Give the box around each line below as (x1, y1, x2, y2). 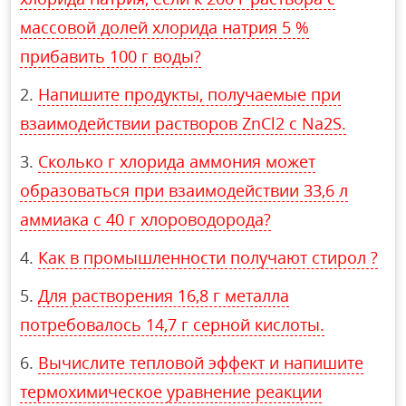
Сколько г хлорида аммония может (38, 150, 316, 172)
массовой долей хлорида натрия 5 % (20, 15, 310, 38)
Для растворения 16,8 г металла (38, 284, 290, 306)
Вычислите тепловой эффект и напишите (38, 351, 364, 373)
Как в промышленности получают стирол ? (38, 246, 379, 268)
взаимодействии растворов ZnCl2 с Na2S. (20, 111, 347, 134)
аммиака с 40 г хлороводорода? (20, 208, 272, 230)
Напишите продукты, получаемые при (38, 82, 342, 105)
